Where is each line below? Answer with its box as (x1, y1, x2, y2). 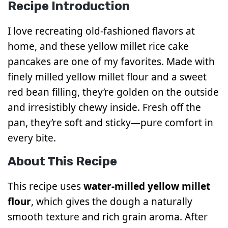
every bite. (8, 131, 56, 145)
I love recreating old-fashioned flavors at (8, 24, 195, 38)
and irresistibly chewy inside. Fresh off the (8, 100, 201, 114)
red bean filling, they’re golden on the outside (8, 85, 219, 99)
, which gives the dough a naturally (31, 194, 192, 208)
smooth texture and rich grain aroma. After (8, 210, 208, 223)
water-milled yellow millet (83, 179, 210, 193)
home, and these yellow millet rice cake (8, 39, 189, 53)
